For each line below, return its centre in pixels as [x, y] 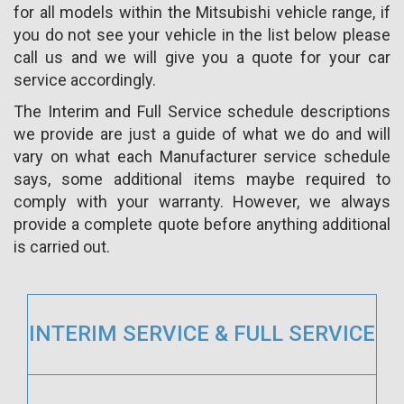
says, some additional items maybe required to [202, 179]
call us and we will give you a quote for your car [202, 57]
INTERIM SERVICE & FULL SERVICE [202, 333]
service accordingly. [85, 79]
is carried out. [62, 246]
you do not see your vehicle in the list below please [202, 34]
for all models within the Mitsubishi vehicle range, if [202, 12]
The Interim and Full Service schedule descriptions [202, 111]
